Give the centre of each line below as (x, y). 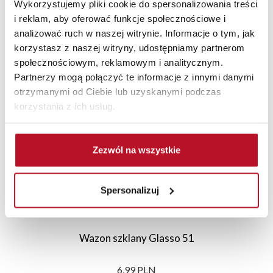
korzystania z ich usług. (65, 106)
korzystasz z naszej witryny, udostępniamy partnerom (129, 47)
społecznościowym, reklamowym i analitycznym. (119, 62)
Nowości (135, 62)
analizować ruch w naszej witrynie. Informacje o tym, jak (134, 33)
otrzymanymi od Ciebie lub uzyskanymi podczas (118, 91)
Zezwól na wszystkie (136, 150)
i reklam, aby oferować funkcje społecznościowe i (120, 18)
